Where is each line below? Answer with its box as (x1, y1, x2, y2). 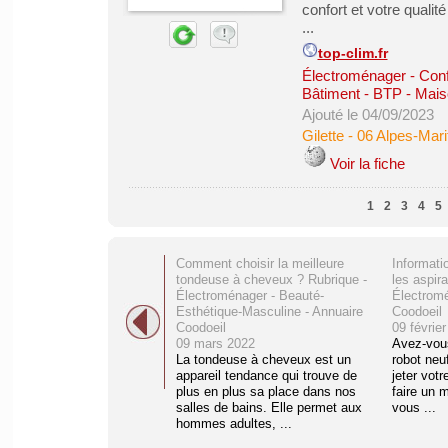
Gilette (301, 127, 344, 144)
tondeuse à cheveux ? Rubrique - (175, 272, 367, 287)
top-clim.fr (317, 46, 388, 61)
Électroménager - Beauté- (175, 288, 324, 303)
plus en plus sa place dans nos (175, 384, 356, 399)
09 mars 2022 (175, 336, 255, 351)
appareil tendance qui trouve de (175, 368, 357, 383)
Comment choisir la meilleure (175, 256, 344, 271)
